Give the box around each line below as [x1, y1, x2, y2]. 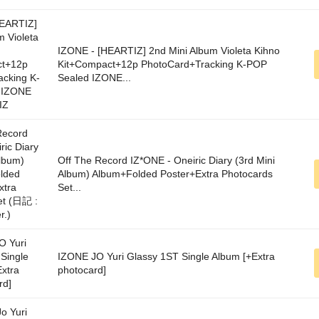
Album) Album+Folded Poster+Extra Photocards [58, 168, 273, 180]
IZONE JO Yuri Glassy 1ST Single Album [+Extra [58, 251, 275, 263]
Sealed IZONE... [58, 72, 131, 84]
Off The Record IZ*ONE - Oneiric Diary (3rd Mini [58, 155, 275, 167]
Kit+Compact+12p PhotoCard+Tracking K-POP [58, 58, 267, 70]
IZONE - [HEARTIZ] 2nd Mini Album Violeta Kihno [58, 45, 280, 57]
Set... [58, 182, 81, 194]
